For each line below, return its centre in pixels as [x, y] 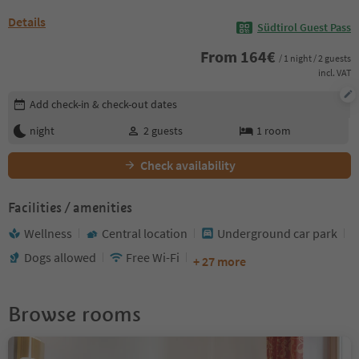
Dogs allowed [60, 257]
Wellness [48, 233]
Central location [145, 233]
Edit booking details [61, 98]
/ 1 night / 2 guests [315, 58]
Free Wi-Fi [153, 257]
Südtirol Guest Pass [304, 28]
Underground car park [277, 233]
